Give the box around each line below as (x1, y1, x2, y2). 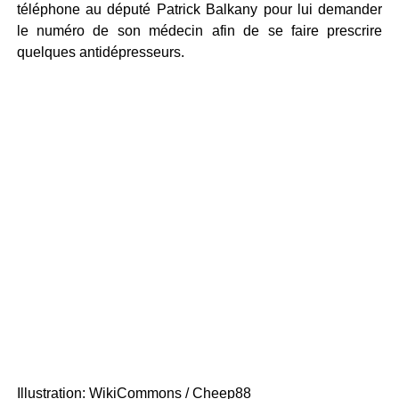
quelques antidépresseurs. (16, 45, 184, 60)
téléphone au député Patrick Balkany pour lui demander (16, 2, 383, 17)
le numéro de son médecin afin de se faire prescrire (16, 23, 383, 38)
